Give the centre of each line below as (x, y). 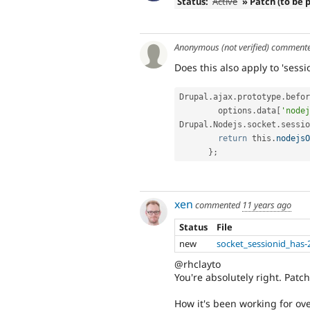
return (232, 138)
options (235, 110)
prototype (259, 97)
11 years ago (267, 205)
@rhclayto (198, 264)
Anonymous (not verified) (222, 47)
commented (218, 205)
